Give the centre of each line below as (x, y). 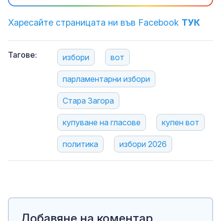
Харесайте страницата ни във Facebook (95, 22)
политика (80, 144)
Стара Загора (88, 100)
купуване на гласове (102, 122)
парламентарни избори (106, 79)
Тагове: (22, 55)
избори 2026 (143, 144)
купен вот (181, 122)
